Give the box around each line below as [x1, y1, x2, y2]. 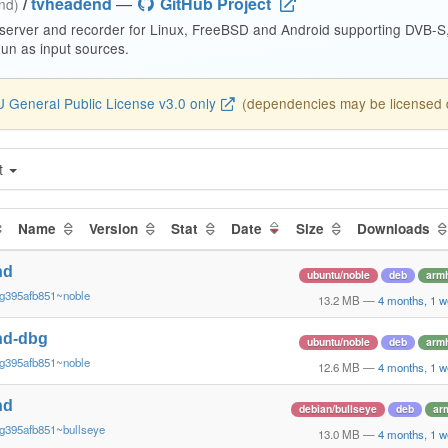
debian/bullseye [299, 401, 377, 416]
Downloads [356, 219, 434, 238]
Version [89, 219, 142, 238]
